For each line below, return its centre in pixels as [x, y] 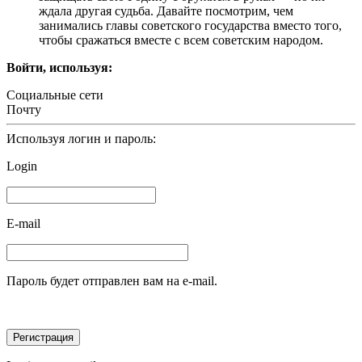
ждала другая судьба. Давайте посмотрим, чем [166, 11]
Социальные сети [55, 95]
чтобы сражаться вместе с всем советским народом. [181, 40]
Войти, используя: [59, 68]
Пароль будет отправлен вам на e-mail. [112, 281]
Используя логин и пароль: [81, 139]
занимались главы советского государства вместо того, [190, 26]
